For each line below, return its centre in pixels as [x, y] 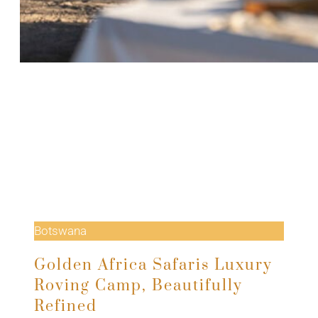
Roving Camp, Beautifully [138, 285]
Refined [66, 306]
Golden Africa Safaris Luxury [153, 265]
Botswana [60, 230]
